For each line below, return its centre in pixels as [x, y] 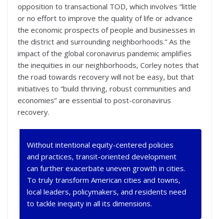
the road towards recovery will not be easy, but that [106, 77]
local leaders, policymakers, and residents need [106, 191]
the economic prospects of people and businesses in [106, 30]
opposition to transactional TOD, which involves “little [107, 7]
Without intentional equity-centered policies [100, 144]
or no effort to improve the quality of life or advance [105, 18]
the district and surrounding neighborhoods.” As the [104, 42]
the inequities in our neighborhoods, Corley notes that [108, 65]
